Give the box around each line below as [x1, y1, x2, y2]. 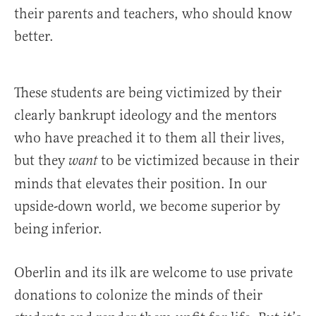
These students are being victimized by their [14, 84, 281, 102]
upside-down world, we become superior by [14, 197, 280, 216]
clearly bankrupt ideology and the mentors [14, 107, 276, 125]
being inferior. [14, 220, 102, 238]
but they [14, 152, 68, 170]
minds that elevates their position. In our [14, 175, 267, 193]
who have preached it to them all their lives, [14, 129, 285, 147]
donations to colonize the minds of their [14, 286, 262, 305]
